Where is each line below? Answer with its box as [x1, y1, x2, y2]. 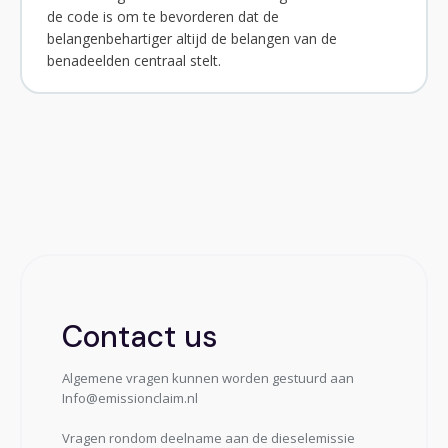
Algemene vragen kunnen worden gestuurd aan [62, 369, 354, 388]
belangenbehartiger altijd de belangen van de [47, 29, 337, 49]
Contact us [62, 317, 218, 357]
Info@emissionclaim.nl [62, 389, 201, 408]
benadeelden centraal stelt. [47, 51, 221, 71]
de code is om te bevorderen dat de [47, 7, 279, 27]
